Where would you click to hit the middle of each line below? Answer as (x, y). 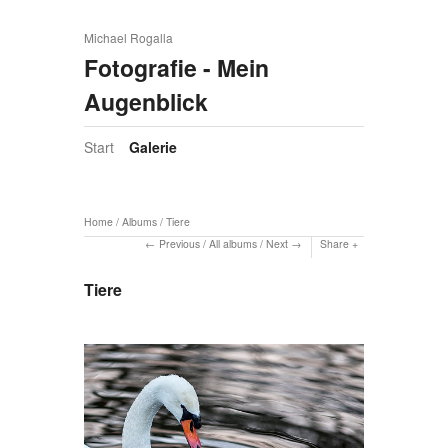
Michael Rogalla (128, 37)
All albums (233, 243)
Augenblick (146, 101)
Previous (179, 243)
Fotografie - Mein (176, 67)
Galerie (153, 147)
